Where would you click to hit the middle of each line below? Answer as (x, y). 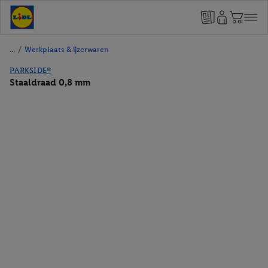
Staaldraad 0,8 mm (50, 82)
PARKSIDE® (31, 70)
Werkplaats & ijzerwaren (66, 49)
